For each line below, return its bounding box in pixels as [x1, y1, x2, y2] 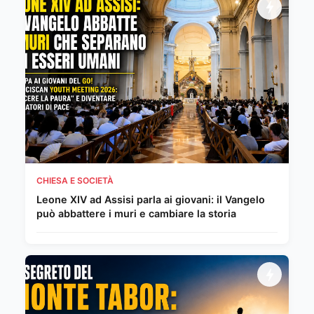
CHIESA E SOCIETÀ [36, 175, 114, 186]
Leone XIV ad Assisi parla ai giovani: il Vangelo [36, 193, 265, 206]
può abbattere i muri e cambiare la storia [36, 207, 236, 220]
